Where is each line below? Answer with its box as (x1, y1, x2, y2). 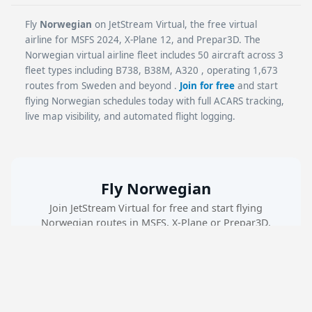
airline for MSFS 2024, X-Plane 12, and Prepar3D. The (25, 33, 261, 46)
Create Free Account (111, 251, 217, 265)
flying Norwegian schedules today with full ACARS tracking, (25, 94, 285, 107)
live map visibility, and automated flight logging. (25, 109, 236, 123)
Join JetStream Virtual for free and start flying (49, 201, 263, 214)
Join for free (180, 79, 235, 92)
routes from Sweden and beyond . (25, 79, 180, 92)
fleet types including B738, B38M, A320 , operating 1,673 (25, 63, 279, 77)
